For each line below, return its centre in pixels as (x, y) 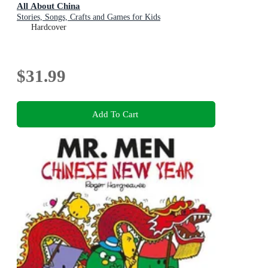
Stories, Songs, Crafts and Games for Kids (89, 17)
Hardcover (49, 28)
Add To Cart (115, 114)
